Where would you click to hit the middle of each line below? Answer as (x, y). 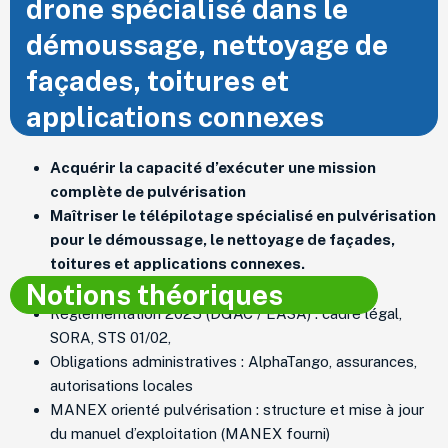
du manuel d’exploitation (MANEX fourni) (190, 433)
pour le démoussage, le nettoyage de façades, (222, 239)
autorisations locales (121, 385)
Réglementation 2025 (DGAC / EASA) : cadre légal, (226, 313)
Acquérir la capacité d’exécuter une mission (213, 167)
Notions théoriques (154, 294)
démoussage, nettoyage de (207, 44)
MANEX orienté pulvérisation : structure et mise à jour (237, 409)
